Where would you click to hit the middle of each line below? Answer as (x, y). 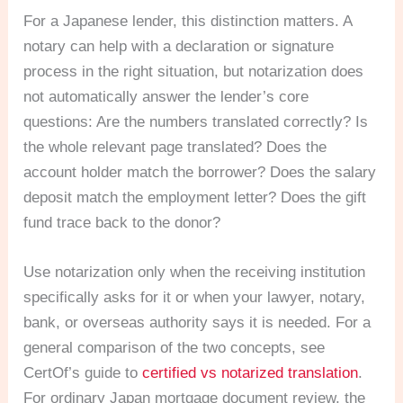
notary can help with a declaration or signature (179, 46)
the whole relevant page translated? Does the (175, 147)
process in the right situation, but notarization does (194, 71)
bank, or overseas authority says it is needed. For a (197, 323)
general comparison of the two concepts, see (175, 348)
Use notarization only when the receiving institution (195, 273)
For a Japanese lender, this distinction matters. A (188, 21)
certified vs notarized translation (251, 373)
